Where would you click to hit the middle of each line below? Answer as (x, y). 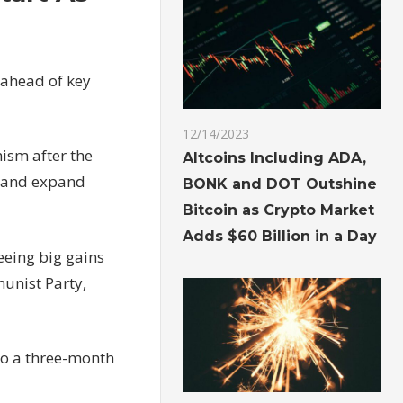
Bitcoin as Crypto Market (279, 210)
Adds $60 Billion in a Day (280, 237)
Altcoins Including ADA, (275, 158)
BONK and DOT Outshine (280, 184)
